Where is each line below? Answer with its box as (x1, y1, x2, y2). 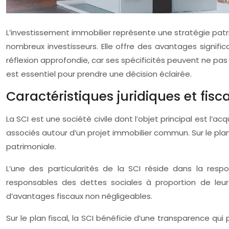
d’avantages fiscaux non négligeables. (6, 191, 152, 201)
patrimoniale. (6, 141, 56, 152)
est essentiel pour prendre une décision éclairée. (6, 68, 192, 79)
